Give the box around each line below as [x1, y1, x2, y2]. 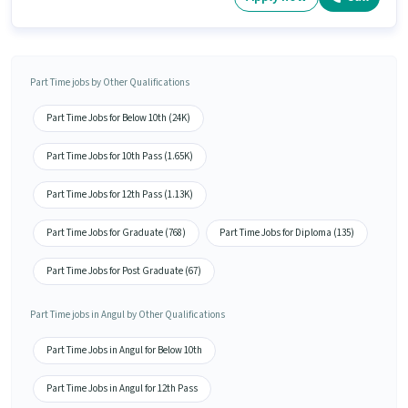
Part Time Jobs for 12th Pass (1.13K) [46, 187, 193, 201]
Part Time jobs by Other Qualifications [30, 75, 189, 89]
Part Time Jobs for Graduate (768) [46, 225, 186, 240]
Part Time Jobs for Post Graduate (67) [46, 263, 201, 278]
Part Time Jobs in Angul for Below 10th [46, 342, 202, 357]
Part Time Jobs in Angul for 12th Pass [46, 381, 198, 395]
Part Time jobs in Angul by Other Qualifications [30, 307, 225, 321]
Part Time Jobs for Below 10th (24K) [46, 110, 190, 125]
